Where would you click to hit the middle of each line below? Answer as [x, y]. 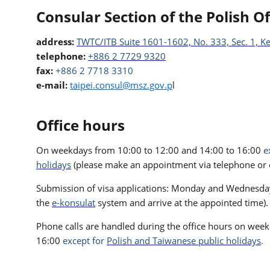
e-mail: [52, 85]
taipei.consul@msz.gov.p [121, 85]
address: [57, 42]
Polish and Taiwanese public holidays [184, 240]
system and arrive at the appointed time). [183, 203]
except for [84, 240]
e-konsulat [74, 203]
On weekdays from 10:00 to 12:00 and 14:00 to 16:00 [149, 150]
